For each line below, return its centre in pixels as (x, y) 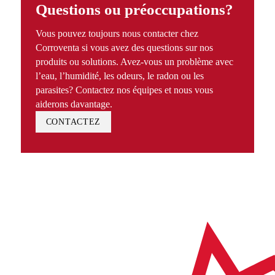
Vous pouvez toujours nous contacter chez (117, 33)
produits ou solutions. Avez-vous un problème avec (135, 61)
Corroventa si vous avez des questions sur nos (125, 47)
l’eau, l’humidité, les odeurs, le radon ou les (120, 76)
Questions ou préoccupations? (135, 10)
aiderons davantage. (74, 104)
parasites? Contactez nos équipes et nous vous (125, 90)
